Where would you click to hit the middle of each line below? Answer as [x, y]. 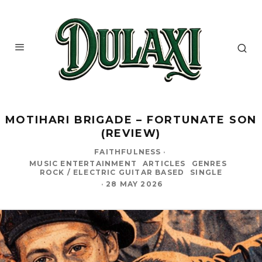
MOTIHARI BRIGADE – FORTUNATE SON [131, 120]
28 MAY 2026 [135, 184]
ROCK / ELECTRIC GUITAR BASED [112, 172]
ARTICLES [164, 163]
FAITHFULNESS [128, 151]
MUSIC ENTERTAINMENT [83, 163]
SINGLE [206, 172]
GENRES [209, 163]
